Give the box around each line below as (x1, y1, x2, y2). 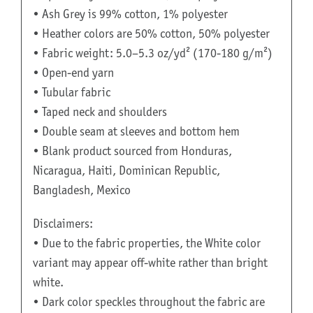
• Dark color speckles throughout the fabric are (32, 294, 265, 310)
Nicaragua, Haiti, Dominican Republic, (32, 163, 220, 179)
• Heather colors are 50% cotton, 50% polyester (32, 26, 270, 42)
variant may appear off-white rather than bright (32, 255, 268, 271)
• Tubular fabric (32, 85, 110, 101)
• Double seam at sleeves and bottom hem (32, 124, 240, 140)
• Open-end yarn (32, 65, 114, 81)
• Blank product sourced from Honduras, (32, 143, 232, 159)
